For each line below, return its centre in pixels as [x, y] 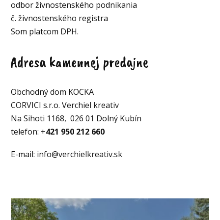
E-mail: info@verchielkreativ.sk [67, 154]
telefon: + [28, 131]
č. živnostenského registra [61, 18]
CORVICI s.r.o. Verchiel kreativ [65, 105]
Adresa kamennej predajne [79, 62]
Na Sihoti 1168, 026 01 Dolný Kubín [76, 118]
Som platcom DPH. [45, 31]
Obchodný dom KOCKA [53, 92]
